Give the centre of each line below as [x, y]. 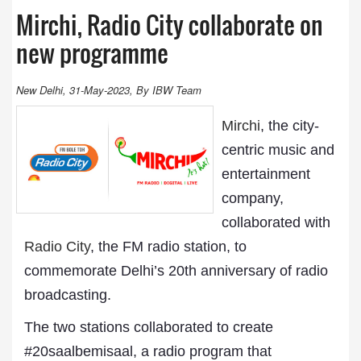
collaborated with [276, 222]
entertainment [266, 174]
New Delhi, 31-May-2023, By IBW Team [109, 90]
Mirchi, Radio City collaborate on [170, 25]
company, [252, 198]
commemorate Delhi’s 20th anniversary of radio [176, 271]
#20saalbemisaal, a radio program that [148, 351]
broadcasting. [68, 295]
